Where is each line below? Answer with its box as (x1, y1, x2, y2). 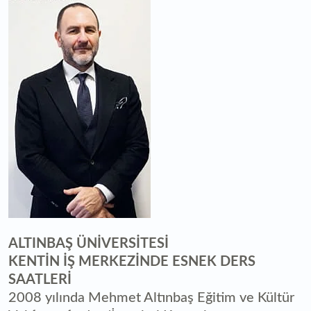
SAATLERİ (8, 273, 72, 287)
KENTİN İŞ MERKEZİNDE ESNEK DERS (8, 255, 255, 269)
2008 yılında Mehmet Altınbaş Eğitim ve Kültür (8, 291, 294, 305)
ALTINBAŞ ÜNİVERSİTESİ (8, 237, 169, 251)
